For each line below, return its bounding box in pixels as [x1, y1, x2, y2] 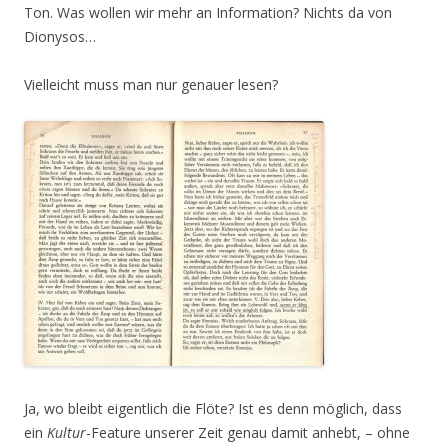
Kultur [47, 423, 86, 442]
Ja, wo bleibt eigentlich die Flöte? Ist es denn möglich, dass [24, 399, 402, 418]
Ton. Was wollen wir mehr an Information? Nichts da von [24, 3, 392, 22]
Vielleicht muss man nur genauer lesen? [24, 75, 278, 94]
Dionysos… [24, 27, 96, 46]
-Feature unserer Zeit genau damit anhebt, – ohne [86, 423, 410, 442]
